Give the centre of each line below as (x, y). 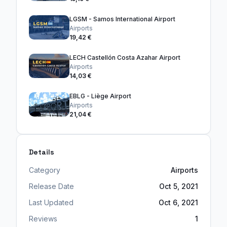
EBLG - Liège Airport (100, 96)
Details (42, 152)
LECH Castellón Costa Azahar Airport (125, 58)
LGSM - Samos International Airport (122, 19)
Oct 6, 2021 (178, 203)
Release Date (51, 186)
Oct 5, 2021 (179, 186)
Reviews (43, 219)
